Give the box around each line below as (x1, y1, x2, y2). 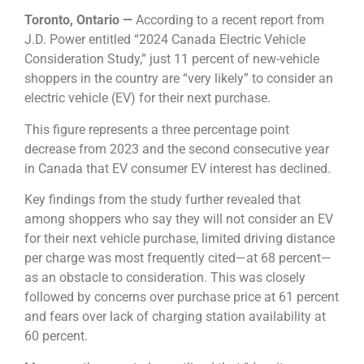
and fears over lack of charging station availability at (24, 309, 326, 325)
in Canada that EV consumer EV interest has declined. (24, 160, 331, 176)
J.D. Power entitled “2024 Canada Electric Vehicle (24, 32, 305, 48)
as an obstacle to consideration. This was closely (24, 270, 305, 286)
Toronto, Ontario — (24, 12, 132, 28)
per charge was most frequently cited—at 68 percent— (24, 250, 331, 266)
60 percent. (24, 328, 88, 344)
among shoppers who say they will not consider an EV (24, 211, 333, 227)
